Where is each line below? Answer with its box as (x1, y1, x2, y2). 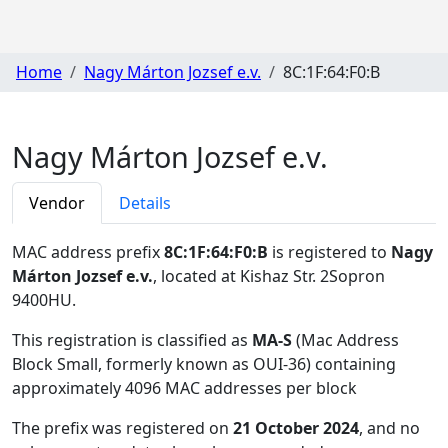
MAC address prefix (12, 240, 164, 263)
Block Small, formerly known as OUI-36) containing (12, 352, 396, 375)
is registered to (268, 240, 391, 263)
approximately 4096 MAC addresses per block (12, 376, 357, 399)
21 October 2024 (233, 416, 359, 439)
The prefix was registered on (12, 416, 233, 439)
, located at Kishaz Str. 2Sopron (153, 264, 385, 287)
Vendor (29, 191, 85, 214)
